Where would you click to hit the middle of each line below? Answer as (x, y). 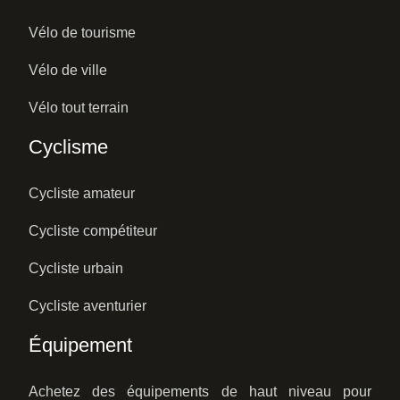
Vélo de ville (68, 70)
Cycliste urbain (76, 268)
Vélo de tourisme (82, 32)
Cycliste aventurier (87, 305)
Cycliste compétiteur (93, 230)
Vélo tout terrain (79, 107)
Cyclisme (68, 146)
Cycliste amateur (82, 193)
